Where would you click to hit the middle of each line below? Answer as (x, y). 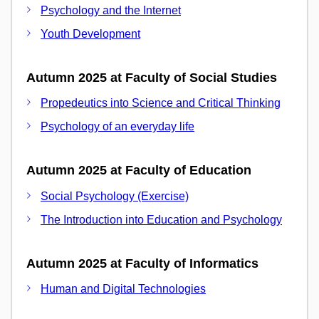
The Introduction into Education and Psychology (161, 219)
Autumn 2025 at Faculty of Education (139, 170)
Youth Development (90, 33)
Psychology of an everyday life (117, 126)
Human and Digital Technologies (123, 289)
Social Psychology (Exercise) (115, 196)
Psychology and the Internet (111, 10)
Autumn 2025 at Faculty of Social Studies (152, 77)
